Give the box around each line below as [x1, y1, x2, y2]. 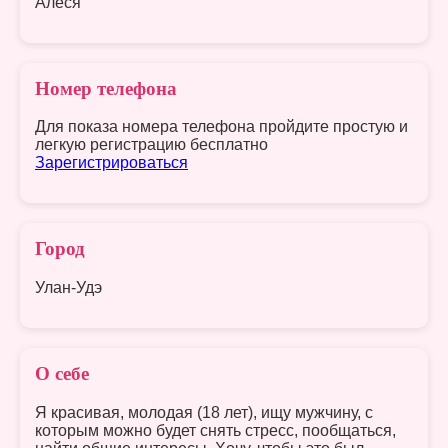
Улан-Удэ [35, 278, 102, 296]
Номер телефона [35, 77, 177, 99]
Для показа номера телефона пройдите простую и [35, 118, 408, 136]
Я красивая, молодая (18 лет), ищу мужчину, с [35, 403, 373, 421]
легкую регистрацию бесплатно [35, 136, 268, 154]
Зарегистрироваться [35, 154, 188, 172]
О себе [35, 362, 89, 384]
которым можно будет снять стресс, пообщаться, [35, 421, 396, 439]
